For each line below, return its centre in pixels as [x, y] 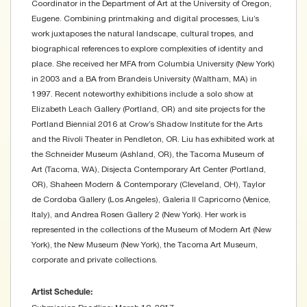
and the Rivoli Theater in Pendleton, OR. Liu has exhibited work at [153, 139]
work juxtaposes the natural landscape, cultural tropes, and [143, 34]
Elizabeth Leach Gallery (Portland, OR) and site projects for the [148, 109]
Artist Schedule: [62, 293]
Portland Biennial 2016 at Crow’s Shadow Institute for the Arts [147, 124]
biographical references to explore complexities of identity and [147, 49]
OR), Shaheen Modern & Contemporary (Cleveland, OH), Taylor [148, 185]
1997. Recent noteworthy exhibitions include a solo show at [143, 94]
